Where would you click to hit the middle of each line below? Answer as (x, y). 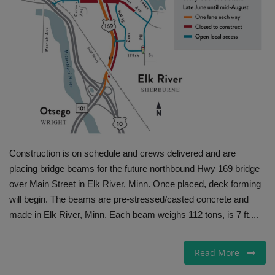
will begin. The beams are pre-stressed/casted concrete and (129, 199)
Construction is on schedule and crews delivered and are (122, 153)
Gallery (25, 22)
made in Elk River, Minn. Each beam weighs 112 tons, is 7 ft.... (134, 215)
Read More (221, 253)
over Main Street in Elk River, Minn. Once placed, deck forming (135, 184)
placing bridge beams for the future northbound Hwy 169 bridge (134, 169)
